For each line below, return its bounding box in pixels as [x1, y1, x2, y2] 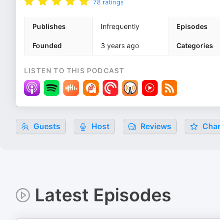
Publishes [32, 22, 66, 30]
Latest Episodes [34, 184, 171, 206]
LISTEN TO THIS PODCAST [24, 66, 125, 75]
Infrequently [101, 22, 139, 30]
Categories [176, 41, 213, 50]
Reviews [138, 121, 171, 131]
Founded [32, 41, 62, 50]
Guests [31, 121, 60, 131]
